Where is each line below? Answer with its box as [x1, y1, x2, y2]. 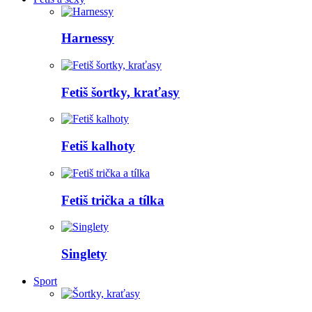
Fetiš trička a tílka [61, 192, 164, 208]
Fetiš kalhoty [61, 139, 135, 154]
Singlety [61, 246, 107, 261]
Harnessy [61, 31, 114, 46]
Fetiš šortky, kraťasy [61, 84, 180, 100]
